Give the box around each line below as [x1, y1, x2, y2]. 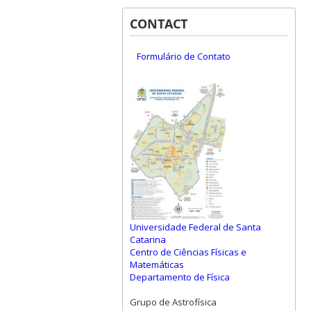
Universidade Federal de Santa [129, 221, 261, 234]
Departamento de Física [129, 271, 230, 284]
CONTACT [129, 15, 187, 33]
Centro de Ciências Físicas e [129, 246, 246, 259]
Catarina [129, 233, 166, 246]
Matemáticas [129, 258, 184, 271]
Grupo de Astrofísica [129, 296, 217, 309]
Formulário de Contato [136, 50, 230, 63]
